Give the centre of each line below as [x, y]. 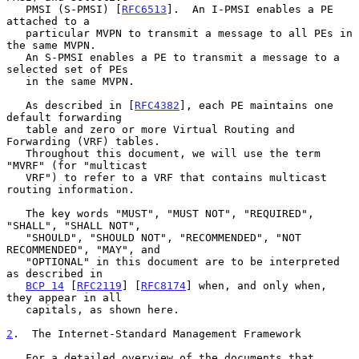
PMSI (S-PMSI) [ [74, 9]
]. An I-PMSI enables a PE [250, 9]
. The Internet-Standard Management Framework [157, 333]
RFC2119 [99, 285]
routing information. [71, 189]
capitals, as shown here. [16, 309]
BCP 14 [45, 285]
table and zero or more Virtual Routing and [16, 129]
